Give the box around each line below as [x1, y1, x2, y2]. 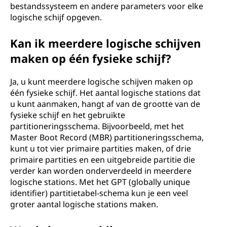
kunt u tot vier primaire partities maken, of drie [10, 143, 191, 154]
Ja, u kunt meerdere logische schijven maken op [10, 76, 193, 87]
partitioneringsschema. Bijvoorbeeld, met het [10, 121, 184, 132]
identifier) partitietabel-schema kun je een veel [10, 187, 188, 199]
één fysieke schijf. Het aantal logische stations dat [10, 87, 201, 98]
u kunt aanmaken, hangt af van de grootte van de [10, 98, 200, 109]
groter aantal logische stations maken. [10, 199, 158, 210]
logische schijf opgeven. [10, 12, 102, 23]
